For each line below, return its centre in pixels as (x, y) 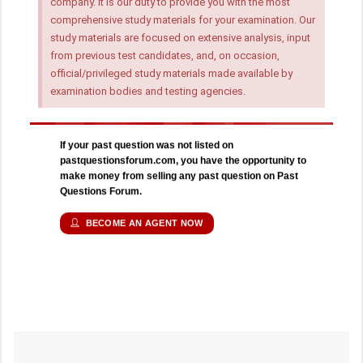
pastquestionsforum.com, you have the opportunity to (184, 160)
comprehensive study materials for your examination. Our (183, 20)
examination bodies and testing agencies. (148, 92)
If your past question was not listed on (147, 145)
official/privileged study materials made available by (171, 74)
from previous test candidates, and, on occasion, (165, 56)
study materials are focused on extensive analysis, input (180, 38)
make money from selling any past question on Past (179, 175)
